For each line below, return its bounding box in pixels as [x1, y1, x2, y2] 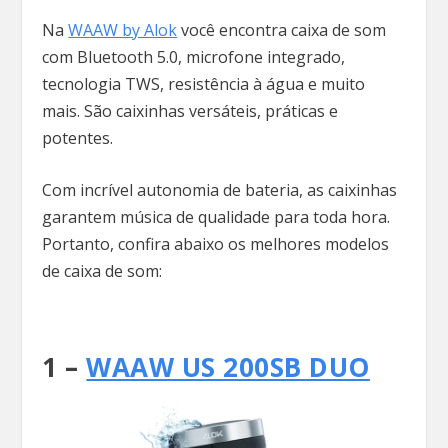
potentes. [42, 126, 118, 149]
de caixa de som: [42, 260, 163, 283]
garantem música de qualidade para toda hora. [42, 206, 391, 229]
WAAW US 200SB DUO [86, 348, 370, 385]
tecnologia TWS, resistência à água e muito [42, 72, 366, 95]
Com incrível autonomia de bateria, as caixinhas [42, 179, 398, 202]
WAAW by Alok [68, 18, 178, 41]
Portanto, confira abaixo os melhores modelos [42, 233, 390, 256]
